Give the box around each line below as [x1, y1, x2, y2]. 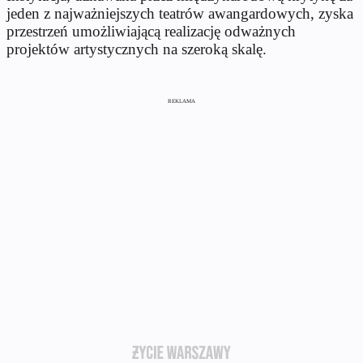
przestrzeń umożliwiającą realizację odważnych [6, 22, 296, 40]
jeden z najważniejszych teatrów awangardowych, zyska [6, 4, 353, 22]
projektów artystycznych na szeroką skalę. [6, 40, 267, 58]
